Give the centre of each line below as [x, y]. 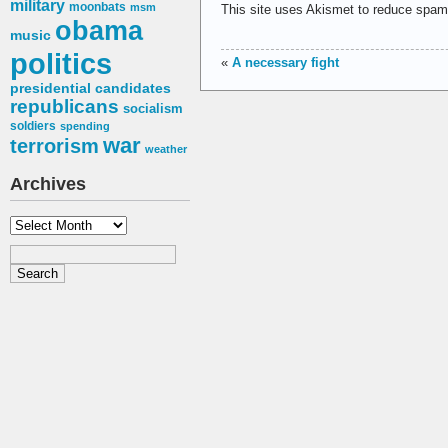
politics [61, 64]
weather [166, 149]
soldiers [33, 126]
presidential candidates [90, 89]
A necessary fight [285, 62]
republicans [64, 107]
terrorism [54, 146]
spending [85, 126]
